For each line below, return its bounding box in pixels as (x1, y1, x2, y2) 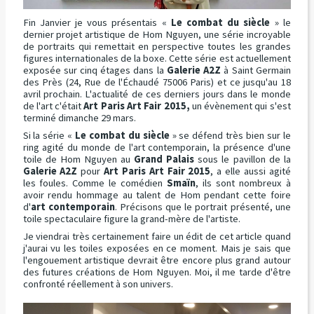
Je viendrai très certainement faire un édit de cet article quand (22, 229, 291, 243)
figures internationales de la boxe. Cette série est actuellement (22, 51, 291, 64)
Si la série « (22, 128, 75, 142)
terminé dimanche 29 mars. (22, 111, 136, 124)
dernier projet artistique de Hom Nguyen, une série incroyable (22, 27, 291, 41)
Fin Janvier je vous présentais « (22, 15, 171, 29)
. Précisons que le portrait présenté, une (114, 200, 291, 213)
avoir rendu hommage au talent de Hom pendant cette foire (22, 188, 291, 201)
